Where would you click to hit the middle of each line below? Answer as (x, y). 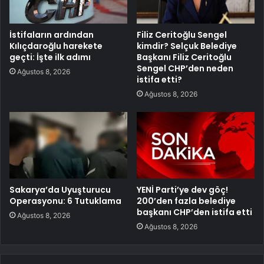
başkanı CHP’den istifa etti (194, 212)
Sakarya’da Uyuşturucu (60, 190)
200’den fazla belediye (186, 201)
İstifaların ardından (52, 35)
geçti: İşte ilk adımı (50, 57)
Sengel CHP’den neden (185, 69)
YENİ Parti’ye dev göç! (182, 190)
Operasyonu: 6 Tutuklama (65, 201)
